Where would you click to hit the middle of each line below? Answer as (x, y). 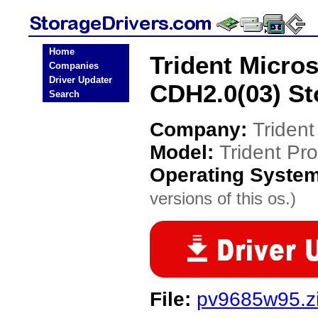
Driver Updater (81, 80)
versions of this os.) (223, 198)
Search (64, 94)
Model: (185, 152)
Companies (74, 66)
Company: (201, 130)
